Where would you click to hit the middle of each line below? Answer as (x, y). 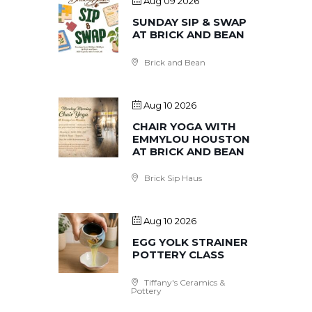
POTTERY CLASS (178, 255)
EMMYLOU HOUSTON (191, 139)
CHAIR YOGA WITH (184, 126)
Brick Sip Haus (172, 178)
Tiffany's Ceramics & (184, 282)
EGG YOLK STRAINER (190, 242)
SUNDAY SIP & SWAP (189, 22)
